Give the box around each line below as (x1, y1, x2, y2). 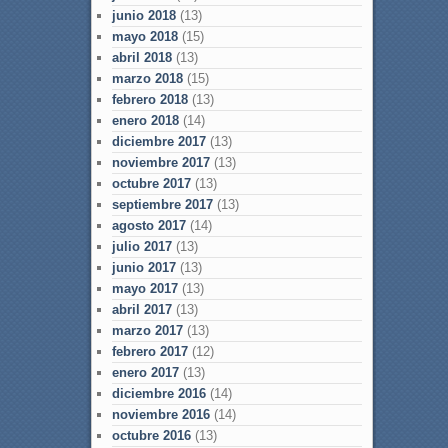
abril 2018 (111, 49, 172, 65)
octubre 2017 (111, 175, 191, 191)
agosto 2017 (111, 217, 186, 233)
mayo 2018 (111, 28, 178, 44)
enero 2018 (111, 112, 179, 128)
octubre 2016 (111, 427, 191, 443)
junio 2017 (111, 259, 176, 275)
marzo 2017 (111, 322, 183, 338)
